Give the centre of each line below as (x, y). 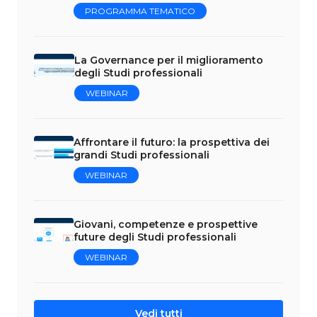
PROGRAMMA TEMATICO (140, 11)
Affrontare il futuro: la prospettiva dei (172, 142)
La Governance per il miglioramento (169, 60)
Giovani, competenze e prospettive (166, 224)
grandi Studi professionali (142, 155)
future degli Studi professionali (155, 237)
